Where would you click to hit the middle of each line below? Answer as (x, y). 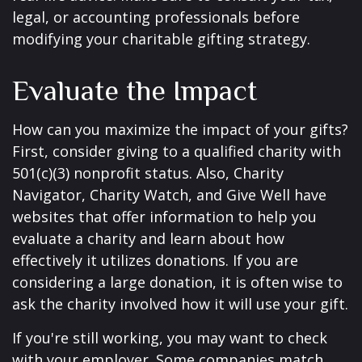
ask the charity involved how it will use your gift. (180, 304)
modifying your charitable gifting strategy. (161, 39)
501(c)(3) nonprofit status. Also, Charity (148, 173)
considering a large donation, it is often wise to (177, 282)
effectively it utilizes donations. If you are (155, 260)
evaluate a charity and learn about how (148, 238)
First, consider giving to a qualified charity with (177, 151)
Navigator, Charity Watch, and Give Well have (169, 195)
